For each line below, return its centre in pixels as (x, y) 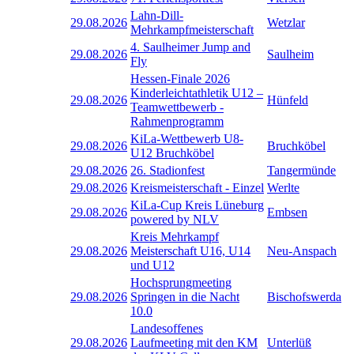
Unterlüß (289, 342)
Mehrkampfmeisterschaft (192, 29)
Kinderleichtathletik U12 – (197, 92)
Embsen (287, 212)
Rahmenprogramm (177, 121)
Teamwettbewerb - (177, 107)
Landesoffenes (167, 328)
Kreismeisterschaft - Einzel (197, 187)
